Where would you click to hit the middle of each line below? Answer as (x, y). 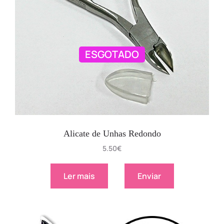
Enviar (149, 176)
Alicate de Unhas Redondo (112, 133)
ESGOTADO (112, 54)
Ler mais (79, 176)
